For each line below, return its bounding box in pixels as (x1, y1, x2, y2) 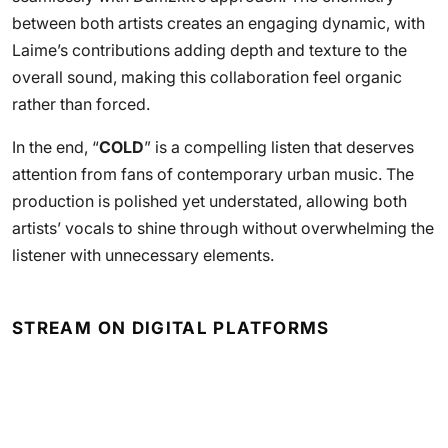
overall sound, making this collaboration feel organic (12, 67, 402, 87)
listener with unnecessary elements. (12, 245, 274, 265)
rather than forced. (12, 94, 150, 114)
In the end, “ (12, 137, 99, 157)
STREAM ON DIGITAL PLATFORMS (12, 318, 330, 338)
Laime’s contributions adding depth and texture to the (12, 40, 407, 60)
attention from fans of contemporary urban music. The (12, 164, 414, 184)
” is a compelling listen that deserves (144, 137, 414, 157)
